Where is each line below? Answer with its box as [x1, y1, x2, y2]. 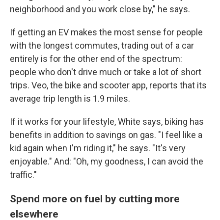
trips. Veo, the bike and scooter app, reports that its [10, 80, 207, 91]
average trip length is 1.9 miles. [10, 93, 130, 104]
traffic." [10, 169, 37, 180]
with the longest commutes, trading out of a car [10, 40, 194, 51]
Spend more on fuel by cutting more [10, 192, 180, 205]
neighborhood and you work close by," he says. [10, 4, 190, 15]
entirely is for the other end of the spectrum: [10, 54, 182, 64]
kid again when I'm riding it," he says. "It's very [10, 143, 186, 154]
